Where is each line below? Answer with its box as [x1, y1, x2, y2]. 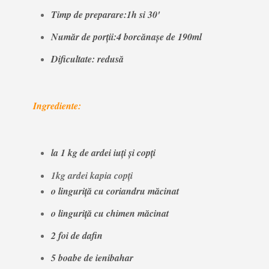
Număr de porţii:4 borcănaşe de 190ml [50, 29, 202, 43]
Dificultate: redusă [50, 52, 124, 66]
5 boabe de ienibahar [50, 251, 133, 265]
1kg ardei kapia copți [50, 168, 133, 182]
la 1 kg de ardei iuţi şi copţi [50, 146, 156, 160]
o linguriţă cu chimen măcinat [50, 206, 169, 220]
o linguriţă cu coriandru [50, 184, 145, 198]
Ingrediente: [32, 99, 81, 113]
